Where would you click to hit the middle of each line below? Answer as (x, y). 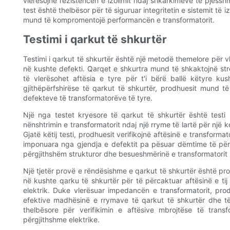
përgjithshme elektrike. (61, 220)
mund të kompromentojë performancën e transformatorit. (119, 20)
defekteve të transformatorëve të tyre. (88, 98)
